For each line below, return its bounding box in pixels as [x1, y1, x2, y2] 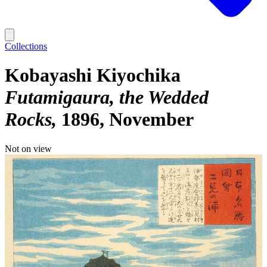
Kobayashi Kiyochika [5, 64, 181, 86]
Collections [5, 41, 47, 51]
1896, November [61, 108, 194, 131]
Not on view [5, 143, 52, 154]
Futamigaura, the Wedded [5, 86, 209, 108]
